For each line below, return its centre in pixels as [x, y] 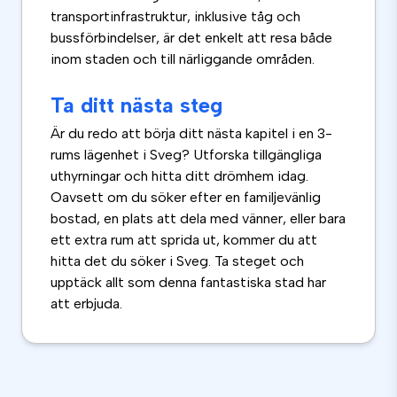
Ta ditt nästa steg [136, 105]
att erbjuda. [86, 304]
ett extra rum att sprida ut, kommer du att [184, 240]
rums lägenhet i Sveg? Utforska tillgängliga [186, 155]
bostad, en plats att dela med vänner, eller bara [198, 219]
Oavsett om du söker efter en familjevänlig [186, 198]
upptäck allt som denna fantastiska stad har [188, 283]
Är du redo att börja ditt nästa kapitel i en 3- [191, 134]
